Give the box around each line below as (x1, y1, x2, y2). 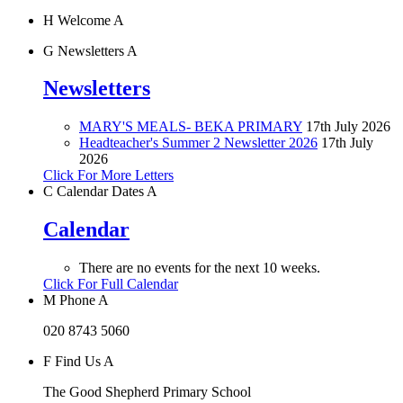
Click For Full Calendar (43, 276, 178, 292)
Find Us (51, 354, 103, 370)
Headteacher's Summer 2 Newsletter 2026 (79, 135, 318, 151)
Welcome (54, 12, 113, 28)
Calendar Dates (53, 184, 147, 200)
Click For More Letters (43, 167, 174, 184)
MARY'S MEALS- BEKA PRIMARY (79, 119, 302, 135)
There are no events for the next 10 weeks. (79, 260, 320, 276)
